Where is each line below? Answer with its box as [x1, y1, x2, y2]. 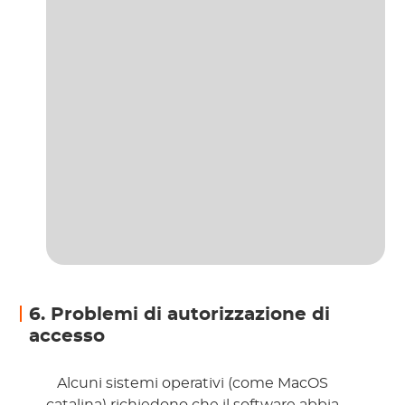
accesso [29, 327, 106, 346]
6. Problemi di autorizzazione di [29, 306, 331, 325]
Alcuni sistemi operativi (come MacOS [53, 376, 329, 391]
